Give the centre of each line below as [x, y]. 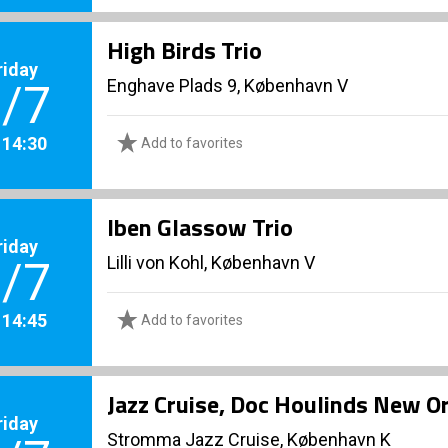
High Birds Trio [184, 50]
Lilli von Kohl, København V [211, 262]
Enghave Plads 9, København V [227, 85]
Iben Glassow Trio [200, 227]
